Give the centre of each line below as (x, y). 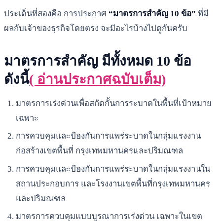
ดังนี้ (17, 79)
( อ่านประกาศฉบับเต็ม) (97, 79)
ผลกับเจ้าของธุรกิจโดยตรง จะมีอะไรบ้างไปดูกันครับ (96, 28)
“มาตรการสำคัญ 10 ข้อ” (152, 13)
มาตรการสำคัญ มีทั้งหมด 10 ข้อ (98, 61)
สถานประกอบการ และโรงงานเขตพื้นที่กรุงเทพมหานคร (113, 184)
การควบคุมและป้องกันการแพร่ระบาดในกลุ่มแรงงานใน (113, 169)
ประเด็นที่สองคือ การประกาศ (56, 13)
